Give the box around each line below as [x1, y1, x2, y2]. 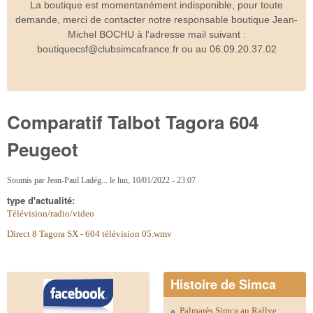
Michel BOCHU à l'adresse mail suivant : [67, 28, 246, 40]
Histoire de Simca [170, 275, 276, 294]
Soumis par [7, 175, 47, 185]
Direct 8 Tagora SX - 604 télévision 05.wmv [7, 228, 172, 239]
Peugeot [7, 136, 78, 163]
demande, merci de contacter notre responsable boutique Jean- [15, 13, 298, 25]
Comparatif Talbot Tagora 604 [7, 109, 259, 136]
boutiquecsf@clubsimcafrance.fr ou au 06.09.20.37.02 [36, 43, 277, 54]
